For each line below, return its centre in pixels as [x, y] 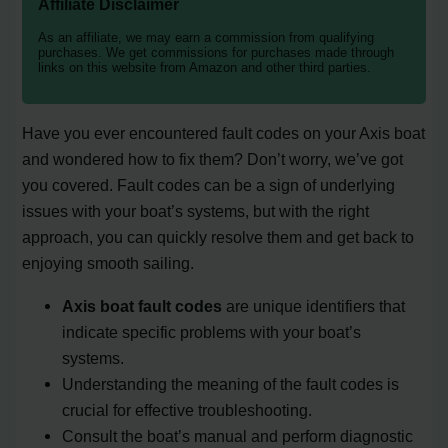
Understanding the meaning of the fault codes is [231, 383]
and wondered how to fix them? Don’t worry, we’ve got [213, 159]
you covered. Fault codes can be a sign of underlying [209, 185]
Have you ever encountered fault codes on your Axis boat [224, 133]
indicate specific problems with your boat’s [212, 331]
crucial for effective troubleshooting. [187, 409]
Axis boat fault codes [142, 305]
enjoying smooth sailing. [108, 263]
